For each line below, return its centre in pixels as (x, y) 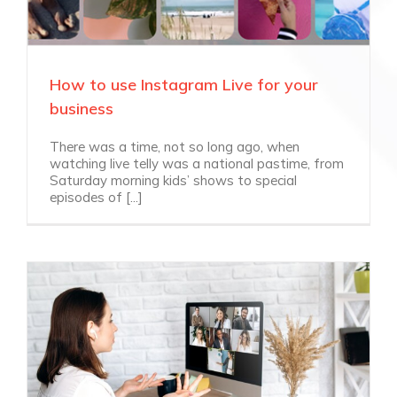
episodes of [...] (96, 197)
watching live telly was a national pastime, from (197, 163)
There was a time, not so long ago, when (175, 146)
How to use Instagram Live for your (184, 84)
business (82, 108)
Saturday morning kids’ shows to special (173, 180)
